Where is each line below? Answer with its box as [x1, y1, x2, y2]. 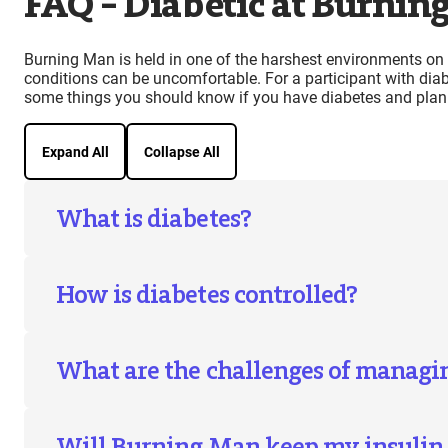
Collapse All [143, 143, 220, 160]
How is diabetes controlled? [56, 279, 358, 310]
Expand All [41, 143, 109, 160]
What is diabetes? [56, 203, 251, 234]
